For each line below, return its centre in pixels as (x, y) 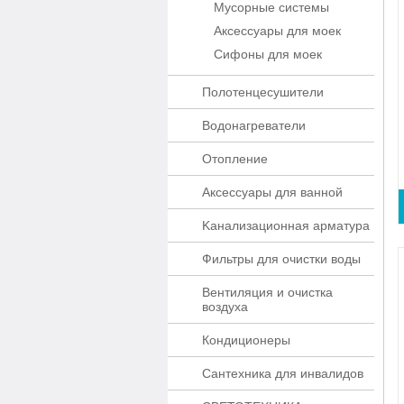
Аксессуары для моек (277, 31)
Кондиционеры (246, 340)
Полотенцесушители (263, 92)
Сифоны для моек (268, 54)
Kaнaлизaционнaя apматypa (286, 225)
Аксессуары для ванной (272, 192)
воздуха (225, 307)
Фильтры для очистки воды (281, 259)
